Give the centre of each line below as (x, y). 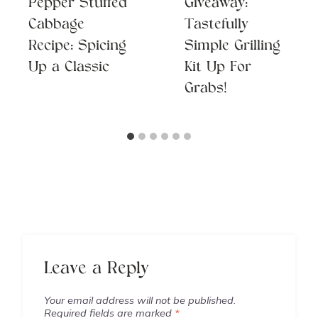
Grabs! (206, 89)
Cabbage (56, 25)
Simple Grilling (232, 46)
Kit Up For (218, 67)
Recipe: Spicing (77, 46)
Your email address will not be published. (140, 300)
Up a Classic (69, 67)
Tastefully (216, 25)
